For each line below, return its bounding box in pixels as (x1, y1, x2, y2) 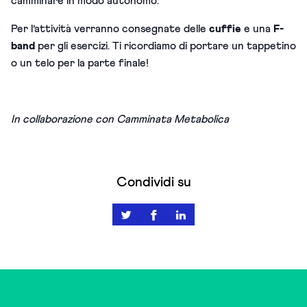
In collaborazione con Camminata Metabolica (11, 113, 229, 125)
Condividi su (116, 175, 191, 189)
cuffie (209, 23, 241, 34)
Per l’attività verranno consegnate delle (11, 23, 209, 34)
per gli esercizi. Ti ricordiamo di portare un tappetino (35, 40, 296, 51)
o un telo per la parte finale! (11, 57, 149, 69)
